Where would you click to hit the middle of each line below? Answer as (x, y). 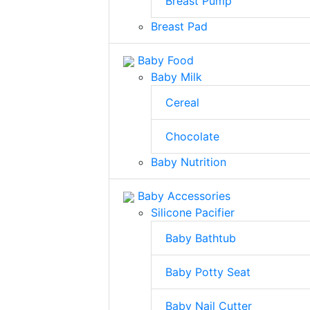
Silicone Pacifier (193, 212)
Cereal (182, 102)
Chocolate (192, 136)
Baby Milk (176, 77)
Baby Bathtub (201, 238)
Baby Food (164, 60)
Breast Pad (179, 26)
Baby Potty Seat (208, 272)
